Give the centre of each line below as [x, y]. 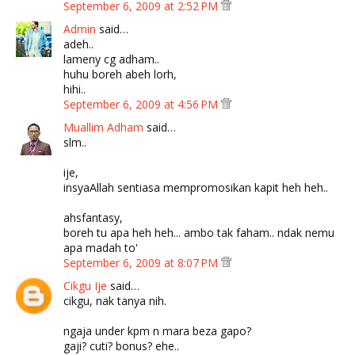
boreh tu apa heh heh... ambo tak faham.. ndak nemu [199, 233]
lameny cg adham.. [111, 59]
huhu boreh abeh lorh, [120, 74]
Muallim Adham [103, 128]
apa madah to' [101, 248]
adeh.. [78, 44]
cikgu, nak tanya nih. [115, 301]
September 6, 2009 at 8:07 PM [142, 263]
